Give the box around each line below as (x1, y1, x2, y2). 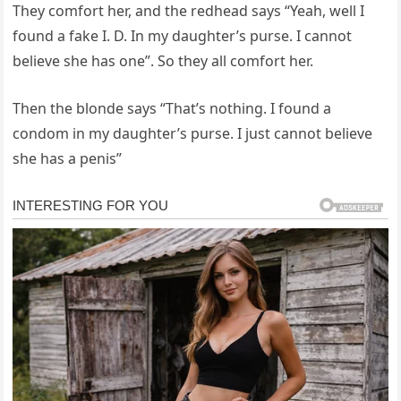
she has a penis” (13, 149, 123, 168)
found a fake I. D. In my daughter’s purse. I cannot (13, 26, 353, 46)
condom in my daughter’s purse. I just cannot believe (13, 124, 373, 143)
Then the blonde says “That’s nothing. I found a (13, 98, 332, 118)
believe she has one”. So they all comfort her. (13, 51, 314, 71)
